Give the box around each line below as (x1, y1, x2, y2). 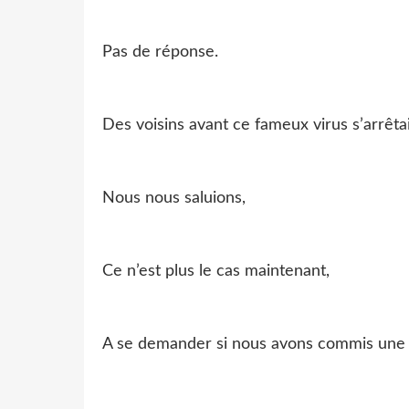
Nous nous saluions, (102, 189, 246, 206)
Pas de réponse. (102, 43, 218, 60)
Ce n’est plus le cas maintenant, (102, 262, 330, 279)
